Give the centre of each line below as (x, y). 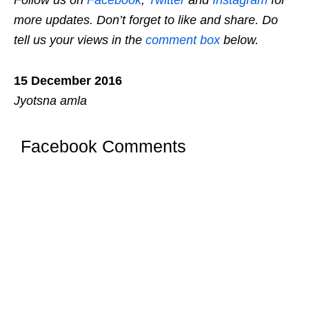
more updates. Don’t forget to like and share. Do (146, 20)
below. (239, 40)
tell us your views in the (80, 40)
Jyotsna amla (50, 101)
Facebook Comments (103, 147)
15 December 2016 (68, 81)
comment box (183, 40)
